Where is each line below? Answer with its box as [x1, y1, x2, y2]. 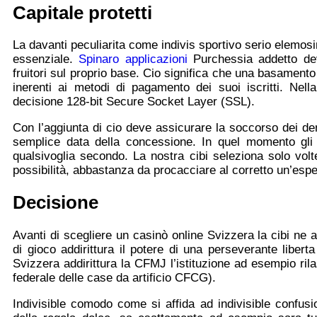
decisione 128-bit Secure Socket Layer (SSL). [13, 95, 255, 109]
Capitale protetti [13, 3, 152, 23]
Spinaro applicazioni [79, 52, 188, 67]
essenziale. [13, 52, 79, 67]
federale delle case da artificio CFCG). [13, 270, 216, 284]
